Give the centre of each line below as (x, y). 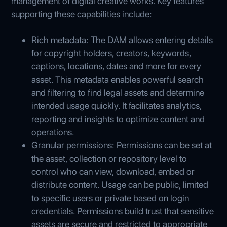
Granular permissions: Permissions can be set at (122, 145)
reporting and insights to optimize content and (118, 119)
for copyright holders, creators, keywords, (111, 53)
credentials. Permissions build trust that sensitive (123, 211)
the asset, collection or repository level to (109, 158)
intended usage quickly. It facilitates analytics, (117, 105)
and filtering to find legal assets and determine (118, 92)
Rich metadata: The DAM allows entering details (122, 40)
